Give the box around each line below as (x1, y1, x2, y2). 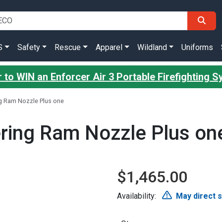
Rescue (55, 43, 81, 52)
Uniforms (181, 43, 214, 52)
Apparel (96, 43, 122, 52)
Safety (17, 43, 40, 52)
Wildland (137, 43, 167, 52)
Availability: (117, 191, 158, 201)
